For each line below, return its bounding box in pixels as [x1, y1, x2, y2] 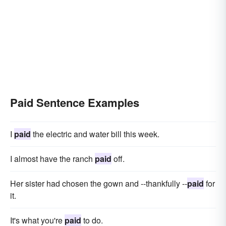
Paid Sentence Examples [10, 94, 139, 111]
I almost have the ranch [10, 153, 95, 165]
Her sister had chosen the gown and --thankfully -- [10, 178, 187, 190]
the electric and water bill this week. [31, 128, 159, 140]
